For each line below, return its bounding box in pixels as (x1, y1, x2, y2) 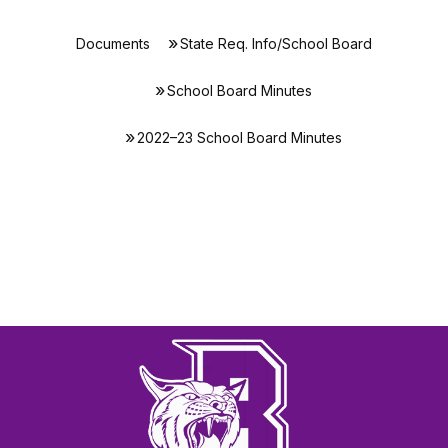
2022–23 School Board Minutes (136, 129, 342, 146)
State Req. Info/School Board (180, 35, 372, 52)
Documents (76, 35, 150, 52)
